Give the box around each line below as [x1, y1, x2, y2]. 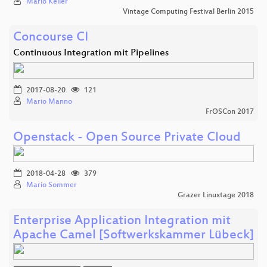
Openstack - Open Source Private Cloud [13, 130, 241, 145]
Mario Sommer [26, 181, 77, 190]
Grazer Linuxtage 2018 [178, 191, 254, 200]
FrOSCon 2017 [206, 107, 254, 116]
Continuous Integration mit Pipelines [13, 47, 169, 59]
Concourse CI [13, 30, 88, 45]
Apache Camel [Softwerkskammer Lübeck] [13, 228, 254, 243]
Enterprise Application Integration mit [13, 213, 231, 229]
